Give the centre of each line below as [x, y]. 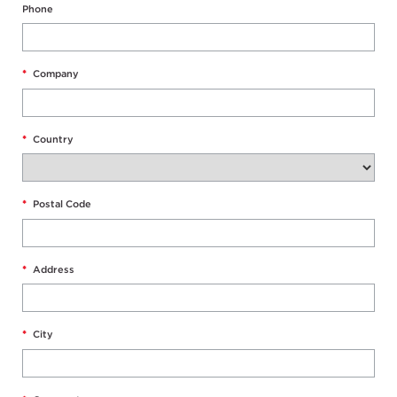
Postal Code [62, 204]
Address [54, 269]
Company [56, 74]
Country [53, 139]
